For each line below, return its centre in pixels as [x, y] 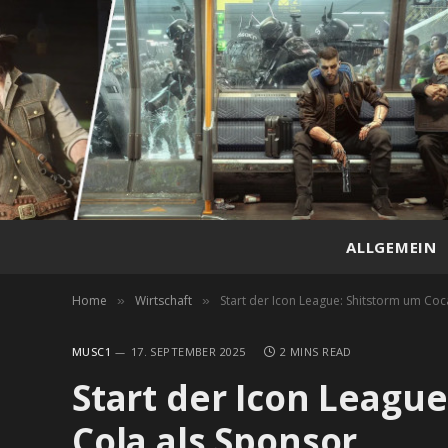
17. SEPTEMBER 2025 [188, 351]
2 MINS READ [316, 351]
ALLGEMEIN [391, 247]
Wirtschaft [163, 300]
